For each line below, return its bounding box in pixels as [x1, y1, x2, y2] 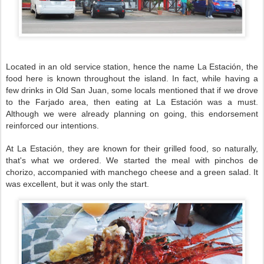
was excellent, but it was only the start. [6, 179, 149, 189]
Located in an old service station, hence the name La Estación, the [6, 61, 258, 71]
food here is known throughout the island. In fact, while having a [6, 73, 258, 83]
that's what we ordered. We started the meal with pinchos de [6, 155, 258, 165]
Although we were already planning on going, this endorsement [6, 108, 258, 118]
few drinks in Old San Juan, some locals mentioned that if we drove [6, 85, 258, 95]
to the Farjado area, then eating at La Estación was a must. [6, 97, 258, 107]
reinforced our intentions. [6, 120, 99, 130]
